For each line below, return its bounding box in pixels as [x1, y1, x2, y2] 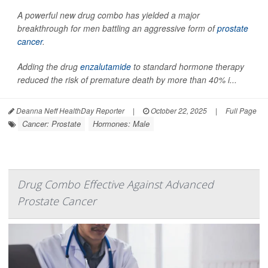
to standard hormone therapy [131, 60, 244, 72]
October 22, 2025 [149, 105, 207, 115]
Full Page [226, 105, 257, 115]
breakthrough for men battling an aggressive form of [17, 22, 217, 34]
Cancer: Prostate [22, 118, 81, 129]
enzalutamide [80, 60, 131, 72]
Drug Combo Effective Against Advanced [17, 177, 214, 191]
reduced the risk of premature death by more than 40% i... [17, 74, 237, 86]
